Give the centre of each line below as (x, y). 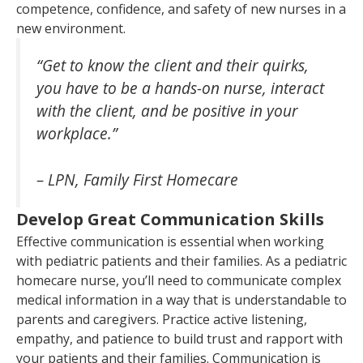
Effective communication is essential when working (170, 241)
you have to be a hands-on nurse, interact (180, 88)
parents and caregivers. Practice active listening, (162, 319)
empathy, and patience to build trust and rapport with (179, 338)
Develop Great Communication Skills (172, 219)
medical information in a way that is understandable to (181, 299)
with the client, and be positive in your (167, 110)
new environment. (74, 28)
